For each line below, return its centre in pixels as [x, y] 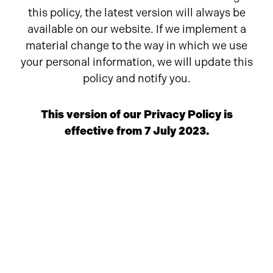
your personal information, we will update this [136, 62]
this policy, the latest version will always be [136, 13]
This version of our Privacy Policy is [136, 115]
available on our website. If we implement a [136, 29]
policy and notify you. [136, 79]
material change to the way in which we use [136, 46]
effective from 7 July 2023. [136, 131]
